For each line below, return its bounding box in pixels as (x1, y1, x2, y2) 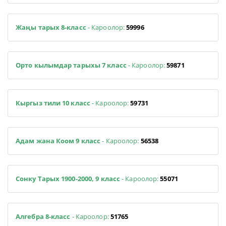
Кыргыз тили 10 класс (16, 98, 92, 107)
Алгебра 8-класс (16, 211, 71, 221)
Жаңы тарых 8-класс (16, 22, 86, 32)
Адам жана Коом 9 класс (16, 136, 101, 145)
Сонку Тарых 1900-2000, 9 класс (16, 174, 120, 183)
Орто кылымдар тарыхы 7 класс (16, 60, 128, 70)
